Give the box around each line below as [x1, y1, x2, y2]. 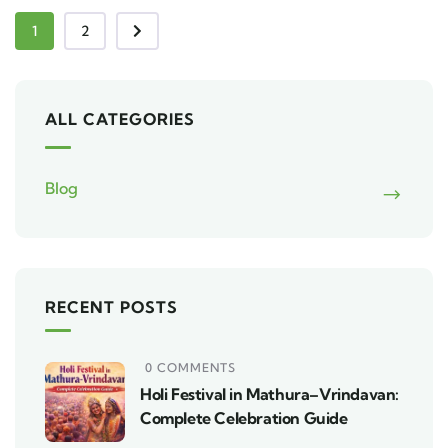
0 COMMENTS [145, 359, 236, 375]
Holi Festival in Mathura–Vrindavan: [140, 383, 400, 404]
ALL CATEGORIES [45, 108, 195, 129]
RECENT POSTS [45, 296, 178, 317]
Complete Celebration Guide [140, 407, 348, 428]
